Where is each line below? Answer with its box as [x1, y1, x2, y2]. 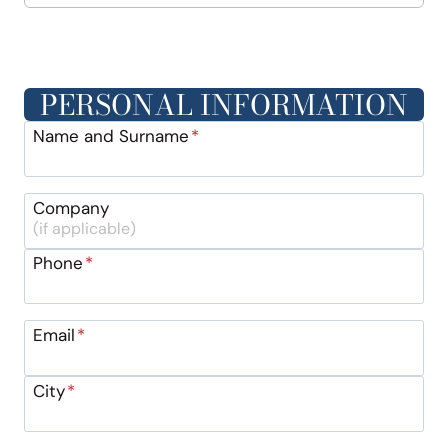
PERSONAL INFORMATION [40, 83, 408, 126]
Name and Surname [32, 124, 189, 147]
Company [32, 196, 109, 219]
